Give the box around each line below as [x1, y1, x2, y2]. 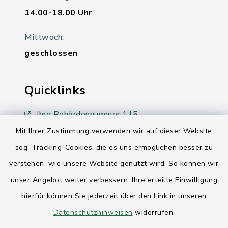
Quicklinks [24, 82, 85, 98]
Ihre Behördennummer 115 [37, 109, 138, 120]
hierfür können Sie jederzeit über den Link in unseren [21, 191, 207, 201]
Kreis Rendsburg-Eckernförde [37, 154, 148, 165]
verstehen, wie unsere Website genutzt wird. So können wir [9, 159, 219, 168]
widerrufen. [132, 208, 175, 217]
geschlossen [24, 48, 78, 59]
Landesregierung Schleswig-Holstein [37, 131, 177, 142]
